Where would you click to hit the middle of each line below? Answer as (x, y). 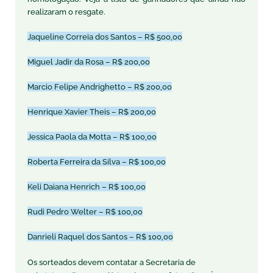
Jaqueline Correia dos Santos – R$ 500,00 (105, 37)
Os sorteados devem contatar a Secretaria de (112, 262)
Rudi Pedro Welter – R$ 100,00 (85, 211)
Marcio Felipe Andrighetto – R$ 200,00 (100, 87)
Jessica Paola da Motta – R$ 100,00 (92, 136)
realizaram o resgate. (66, 12)
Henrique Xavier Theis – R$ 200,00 (92, 112)
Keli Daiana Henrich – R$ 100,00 (87, 186)
